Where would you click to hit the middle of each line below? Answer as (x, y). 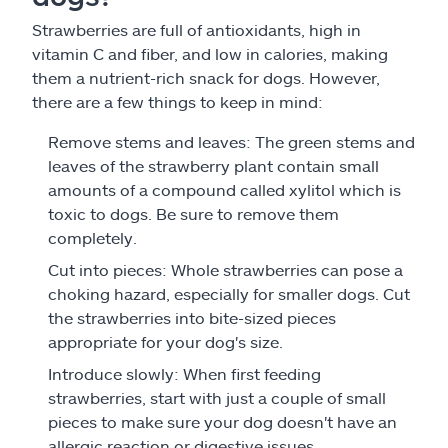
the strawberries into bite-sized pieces (192, 317)
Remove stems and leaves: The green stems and (231, 141)
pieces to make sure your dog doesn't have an (222, 421)
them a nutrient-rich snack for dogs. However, (206, 77)
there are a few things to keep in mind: (177, 101)
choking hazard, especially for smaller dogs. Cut (229, 293)
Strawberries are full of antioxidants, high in (196, 29)
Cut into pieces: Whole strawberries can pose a (225, 269)
